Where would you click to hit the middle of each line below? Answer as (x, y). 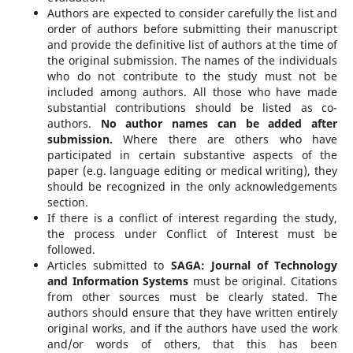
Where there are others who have (230, 139)
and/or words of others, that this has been (192, 344)
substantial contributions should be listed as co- (192, 107)
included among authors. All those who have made (192, 91)
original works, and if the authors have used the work (192, 328)
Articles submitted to (109, 265)
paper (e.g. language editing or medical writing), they (192, 170)
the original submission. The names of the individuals (192, 60)
